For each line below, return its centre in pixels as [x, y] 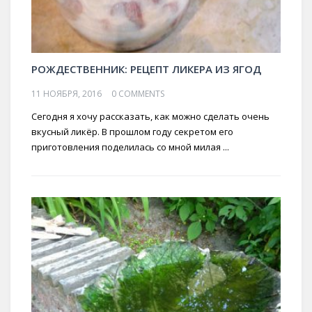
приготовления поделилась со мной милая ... [130, 147]
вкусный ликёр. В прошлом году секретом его [132, 131]
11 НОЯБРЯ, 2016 [67, 93]
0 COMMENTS [138, 93]
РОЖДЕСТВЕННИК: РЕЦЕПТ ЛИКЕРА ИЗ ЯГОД [146, 69]
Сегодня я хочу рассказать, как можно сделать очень [150, 116]
